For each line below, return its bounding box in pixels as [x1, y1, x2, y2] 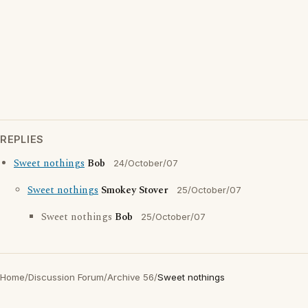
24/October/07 [113, 157, 178, 168]
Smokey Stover [101, 183, 168, 198]
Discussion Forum [28, 272, 104, 283]
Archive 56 [107, 272, 154, 283]
